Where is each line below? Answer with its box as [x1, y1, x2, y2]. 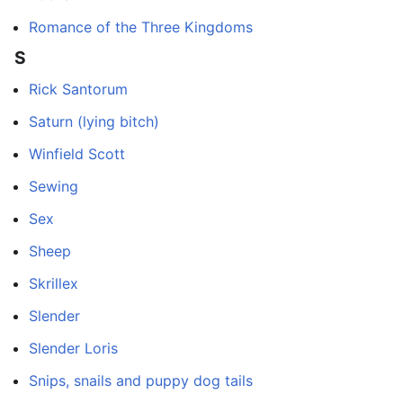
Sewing [29, 176, 78, 195]
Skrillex [29, 273, 78, 292]
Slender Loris [29, 338, 118, 357]
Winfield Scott [29, 144, 125, 163]
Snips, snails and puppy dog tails [29, 371, 253, 390]
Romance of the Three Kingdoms [29, 17, 253, 36]
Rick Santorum [29, 79, 128, 98]
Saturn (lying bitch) [29, 112, 159, 130]
